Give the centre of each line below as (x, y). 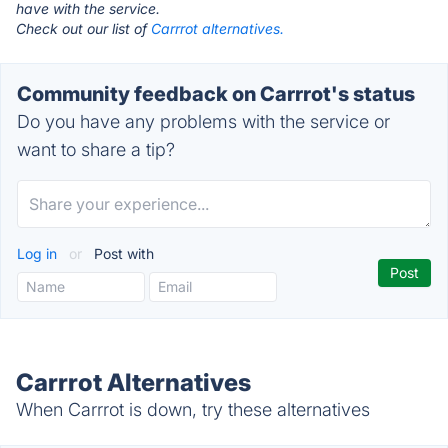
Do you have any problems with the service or (203, 121)
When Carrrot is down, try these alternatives (193, 409)
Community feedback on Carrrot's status (216, 94)
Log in (39, 253)
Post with (122, 253)
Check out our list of (83, 28)
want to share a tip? (96, 149)
